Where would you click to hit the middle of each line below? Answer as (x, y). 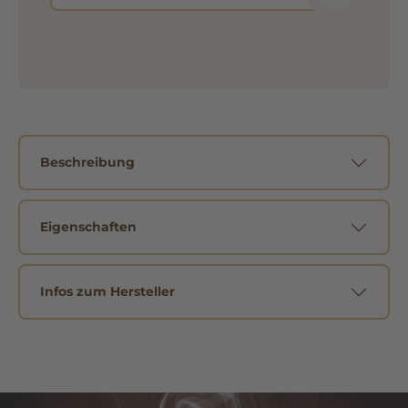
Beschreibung (87, 181)
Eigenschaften (88, 246)
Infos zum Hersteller (107, 311)
